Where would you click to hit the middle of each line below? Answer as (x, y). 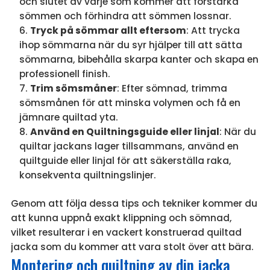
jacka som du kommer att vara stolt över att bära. (132, 246)
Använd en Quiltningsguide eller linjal (124, 131)
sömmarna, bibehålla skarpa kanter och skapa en (139, 59)
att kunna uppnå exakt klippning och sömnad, (121, 218)
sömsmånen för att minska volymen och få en (130, 102)
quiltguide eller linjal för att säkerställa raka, (125, 160)
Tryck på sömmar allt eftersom (108, 30)
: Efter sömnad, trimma (172, 88)
